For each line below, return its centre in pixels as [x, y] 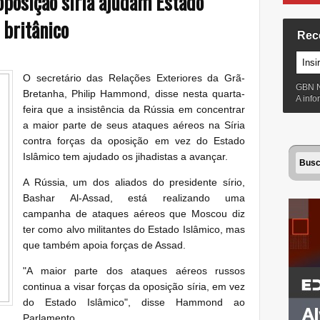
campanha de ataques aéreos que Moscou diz [134, 213]
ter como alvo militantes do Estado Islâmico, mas [134, 229]
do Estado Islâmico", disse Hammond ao [134, 302]
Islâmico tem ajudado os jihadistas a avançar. [125, 156]
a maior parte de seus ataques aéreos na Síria [134, 125]
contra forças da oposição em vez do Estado [134, 140]
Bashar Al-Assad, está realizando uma [134, 197]
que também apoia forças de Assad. [104, 245]
